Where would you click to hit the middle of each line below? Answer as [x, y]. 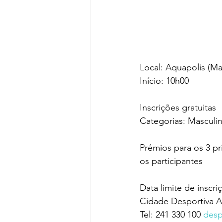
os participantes [171, 161]
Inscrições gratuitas [178, 108]
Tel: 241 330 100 [171, 215]
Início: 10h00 [164, 81]
